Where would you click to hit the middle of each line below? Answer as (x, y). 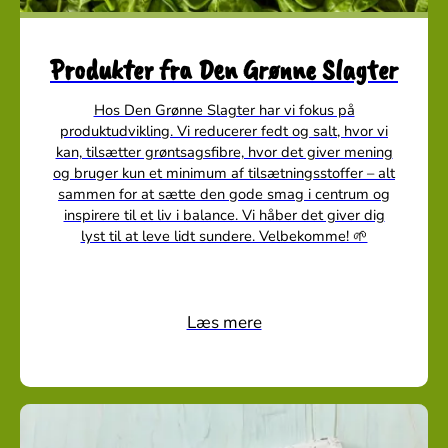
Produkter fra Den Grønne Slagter (224, 70)
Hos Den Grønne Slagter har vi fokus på (224, 110)
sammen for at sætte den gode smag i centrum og (224, 194)
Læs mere (224, 323)
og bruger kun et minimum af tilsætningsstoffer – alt (224, 173)
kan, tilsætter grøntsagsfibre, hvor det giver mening (224, 152)
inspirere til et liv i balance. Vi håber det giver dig (224, 215)
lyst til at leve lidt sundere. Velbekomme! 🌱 (224, 236)
